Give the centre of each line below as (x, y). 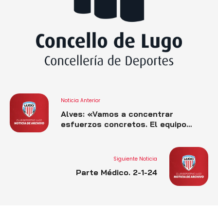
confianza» (83, 144)
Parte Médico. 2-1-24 (117, 172)
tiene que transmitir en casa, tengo (132, 134)
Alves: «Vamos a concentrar (117, 114)
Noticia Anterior (81, 100)
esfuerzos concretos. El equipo (124, 124)
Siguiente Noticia (135, 159)
